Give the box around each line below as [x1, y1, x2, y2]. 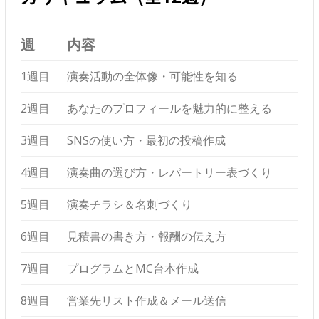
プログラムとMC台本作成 [67, 261, 199, 277]
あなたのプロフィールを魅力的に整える [67, 100, 272, 117]
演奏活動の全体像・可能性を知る [67, 68, 238, 85]
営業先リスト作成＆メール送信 [67, 293, 226, 309]
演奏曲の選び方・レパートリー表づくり [67, 164, 272, 181]
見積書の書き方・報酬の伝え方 [67, 229, 226, 245]
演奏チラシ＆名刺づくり [67, 197, 192, 213]
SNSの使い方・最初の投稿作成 [67, 132, 226, 149]
